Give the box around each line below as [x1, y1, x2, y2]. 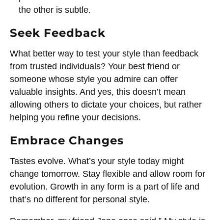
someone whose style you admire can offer [10, 74, 178, 84]
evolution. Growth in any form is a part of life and [10, 182, 199, 192]
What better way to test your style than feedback [10, 49, 198, 59]
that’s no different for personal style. [10, 194, 150, 205]
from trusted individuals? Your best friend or [10, 61, 180, 72]
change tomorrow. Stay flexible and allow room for [10, 169, 205, 179]
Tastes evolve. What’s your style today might [10, 156, 184, 166]
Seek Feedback [10, 26, 106, 40]
